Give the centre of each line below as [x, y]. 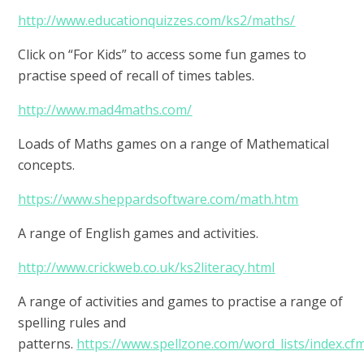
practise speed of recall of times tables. [136, 76]
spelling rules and [72, 323]
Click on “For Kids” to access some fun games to [162, 55]
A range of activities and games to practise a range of [181, 302]
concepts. [47, 165]
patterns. [48, 344]
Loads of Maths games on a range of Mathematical [174, 144]
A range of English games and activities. [139, 234]
